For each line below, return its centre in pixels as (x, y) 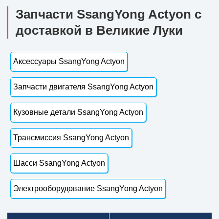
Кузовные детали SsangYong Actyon (78, 112)
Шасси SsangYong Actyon (59, 163)
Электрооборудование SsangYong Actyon (88, 188)
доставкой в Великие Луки (99, 30)
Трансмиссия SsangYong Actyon (71, 137)
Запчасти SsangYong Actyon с (109, 14)
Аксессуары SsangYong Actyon (69, 61)
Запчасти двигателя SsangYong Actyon (83, 87)
